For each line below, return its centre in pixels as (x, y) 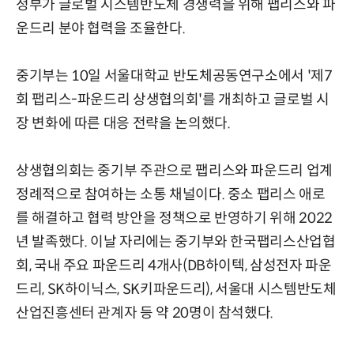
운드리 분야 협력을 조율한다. (101, 29)
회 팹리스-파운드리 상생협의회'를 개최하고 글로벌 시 (173, 100)
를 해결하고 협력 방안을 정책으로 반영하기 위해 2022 (174, 218)
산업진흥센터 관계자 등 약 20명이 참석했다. (145, 313)
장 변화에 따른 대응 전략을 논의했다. (123, 124)
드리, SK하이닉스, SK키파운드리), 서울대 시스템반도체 (176, 290)
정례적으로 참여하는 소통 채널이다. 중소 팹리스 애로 (171, 195)
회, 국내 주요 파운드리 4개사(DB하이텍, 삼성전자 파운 (174, 266)
